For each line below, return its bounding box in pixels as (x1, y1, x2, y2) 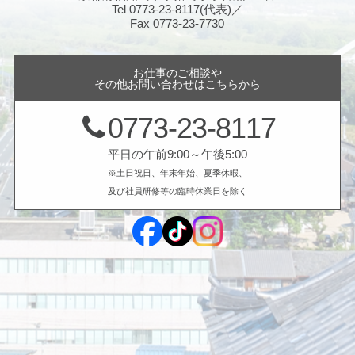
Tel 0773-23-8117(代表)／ (111, 2, 243, 17)
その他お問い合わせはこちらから (94, 77, 261, 90)
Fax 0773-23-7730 (130, 17, 225, 31)
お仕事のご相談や (132, 66, 222, 79)
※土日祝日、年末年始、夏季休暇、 (107, 168, 247, 178)
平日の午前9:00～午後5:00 (107, 147, 247, 162)
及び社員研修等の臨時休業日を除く (107, 186, 247, 197)
